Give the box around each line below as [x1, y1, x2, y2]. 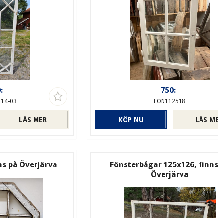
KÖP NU [118, 116, 144, 124]
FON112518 [154, 98, 186, 105]
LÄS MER [18, 116, 47, 124]
